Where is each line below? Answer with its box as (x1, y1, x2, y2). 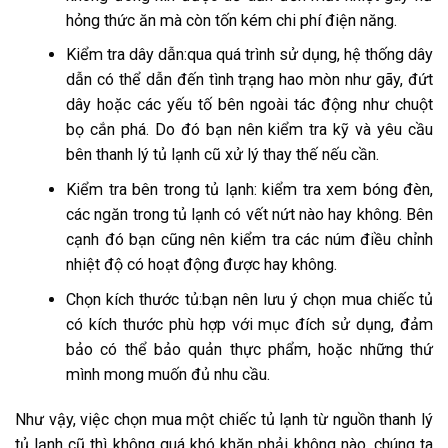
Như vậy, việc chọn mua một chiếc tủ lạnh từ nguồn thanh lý (15, 409, 433, 429)
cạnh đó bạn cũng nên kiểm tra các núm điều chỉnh (66, 230, 433, 250)
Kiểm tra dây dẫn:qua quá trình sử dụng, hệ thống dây (66, 45, 433, 65)
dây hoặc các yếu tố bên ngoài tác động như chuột (66, 95, 433, 115)
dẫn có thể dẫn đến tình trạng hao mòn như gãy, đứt (66, 70, 433, 90)
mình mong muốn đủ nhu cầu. (66, 364, 270, 384)
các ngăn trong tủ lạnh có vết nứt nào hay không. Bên (66, 205, 433, 225)
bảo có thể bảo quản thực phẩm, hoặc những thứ (66, 339, 433, 359)
